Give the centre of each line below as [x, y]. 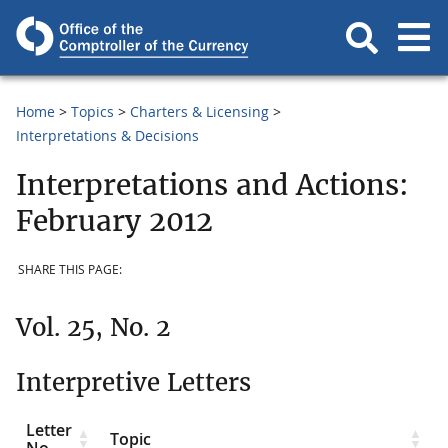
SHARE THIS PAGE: [70, 270]
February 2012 [114, 220]
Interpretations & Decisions [107, 135]
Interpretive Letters [133, 382]
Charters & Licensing [199, 111]
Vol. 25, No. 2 [93, 327]
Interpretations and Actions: [212, 184]
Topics [92, 111]
